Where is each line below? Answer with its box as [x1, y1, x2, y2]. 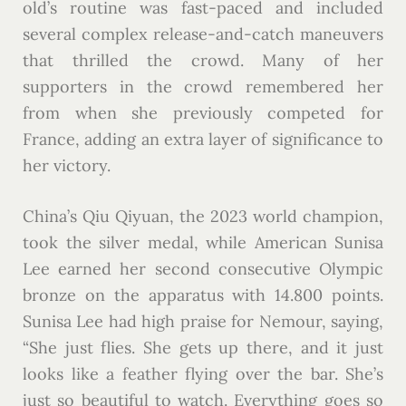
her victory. [23, 155, 115, 177]
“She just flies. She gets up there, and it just [23, 337, 383, 359]
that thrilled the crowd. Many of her [23, 50, 383, 72]
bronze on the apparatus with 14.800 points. [23, 285, 383, 306]
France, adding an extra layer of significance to [23, 129, 383, 150]
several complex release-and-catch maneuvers [23, 24, 383, 45]
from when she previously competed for [23, 102, 383, 124]
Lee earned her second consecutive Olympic [23, 258, 383, 280]
